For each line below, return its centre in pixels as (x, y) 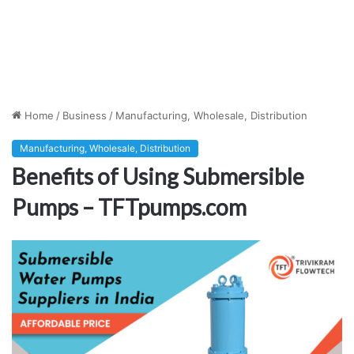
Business (85, 116)
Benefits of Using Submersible (158, 177)
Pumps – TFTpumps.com (129, 207)
